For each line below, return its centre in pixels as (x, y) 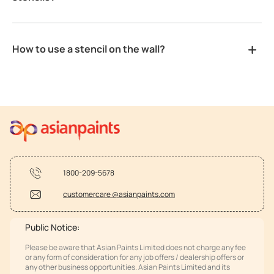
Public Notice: (52, 227)
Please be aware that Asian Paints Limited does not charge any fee (135, 247)
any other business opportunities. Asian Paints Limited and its (128, 267)
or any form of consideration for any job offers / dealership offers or (135, 257)
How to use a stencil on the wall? (89, 49)
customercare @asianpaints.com (119, 194)
